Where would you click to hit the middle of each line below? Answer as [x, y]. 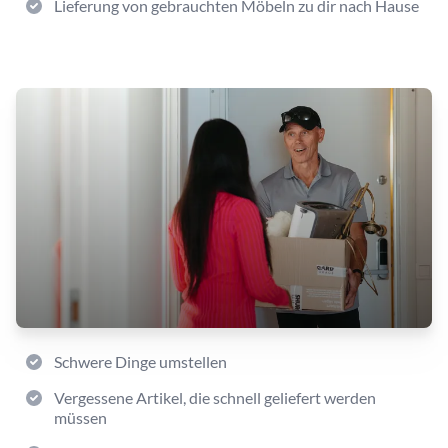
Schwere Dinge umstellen [140, 361]
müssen [80, 417]
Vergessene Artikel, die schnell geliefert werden [215, 397]
